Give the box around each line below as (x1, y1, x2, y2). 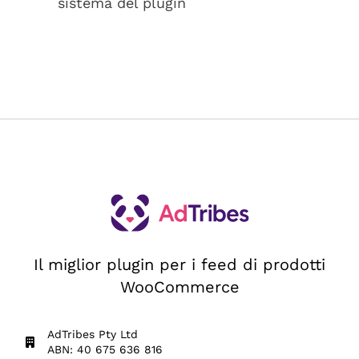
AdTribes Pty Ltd (47, 327, 138, 341)
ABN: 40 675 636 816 (47, 342, 163, 356)
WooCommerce (119, 276, 240, 296)
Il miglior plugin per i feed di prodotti (34, 254, 325, 274)
